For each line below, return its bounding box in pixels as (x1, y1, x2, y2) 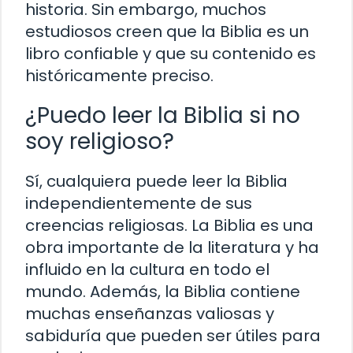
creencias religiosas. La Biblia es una (25, 214, 314, 237)
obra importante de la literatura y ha (25, 236, 319, 259)
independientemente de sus (25, 192, 252, 215)
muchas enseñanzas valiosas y (25, 303, 274, 325)
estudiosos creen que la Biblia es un (25, 20, 309, 43)
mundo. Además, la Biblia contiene (25, 281, 300, 303)
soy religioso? (25, 126, 174, 158)
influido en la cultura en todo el (25, 258, 269, 281)
